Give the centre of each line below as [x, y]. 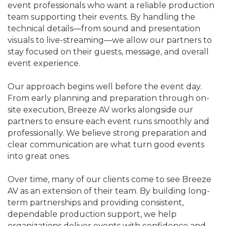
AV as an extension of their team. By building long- [109, 191]
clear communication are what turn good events [106, 144]
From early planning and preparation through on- [108, 98]
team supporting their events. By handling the [101, 17]
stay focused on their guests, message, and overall [108, 51]
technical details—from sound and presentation [104, 28]
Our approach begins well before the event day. [105, 86]
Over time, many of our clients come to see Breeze [109, 179]
